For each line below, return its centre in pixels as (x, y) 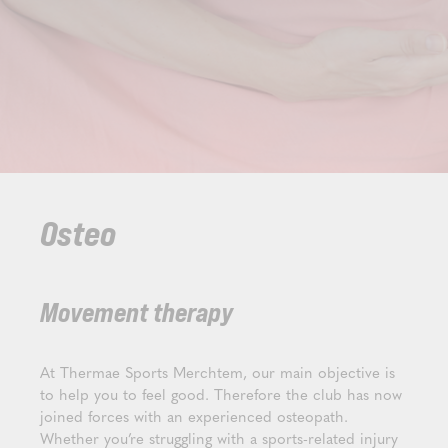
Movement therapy (136, 314)
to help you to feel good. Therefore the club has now (221, 394)
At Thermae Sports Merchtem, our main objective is (217, 372)
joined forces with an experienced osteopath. (194, 416)
